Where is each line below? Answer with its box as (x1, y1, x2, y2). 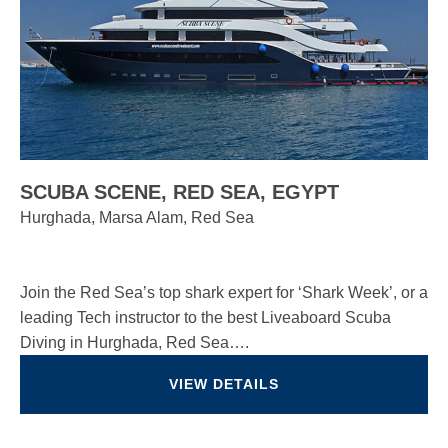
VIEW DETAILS (169, 376, 279, 392)
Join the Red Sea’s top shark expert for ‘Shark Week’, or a (20, 284, 428, 301)
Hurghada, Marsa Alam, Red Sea (20, 209, 254, 226)
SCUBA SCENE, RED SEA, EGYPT (20, 181, 339, 203)
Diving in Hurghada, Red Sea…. (20, 334, 249, 351)
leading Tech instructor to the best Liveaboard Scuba (20, 309, 391, 326)
